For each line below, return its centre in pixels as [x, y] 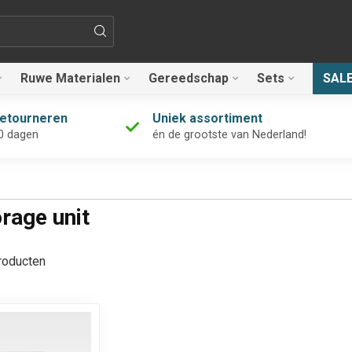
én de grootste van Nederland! [229, 135]
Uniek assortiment [207, 118]
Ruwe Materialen [70, 78]
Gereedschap [189, 78]
